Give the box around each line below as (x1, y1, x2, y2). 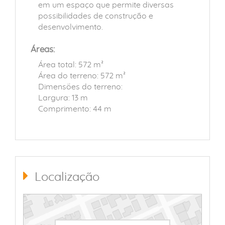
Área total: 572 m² (38, 61, 103, 69)
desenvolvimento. (38, 23, 103, 31)
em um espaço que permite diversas (38, 1, 174, 9)
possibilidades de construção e (38, 12, 153, 20)
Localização (31, 171, 99, 183)
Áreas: (31, 45, 55, 54)
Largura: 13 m (38, 94, 88, 102)
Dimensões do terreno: (38, 83, 123, 91)
